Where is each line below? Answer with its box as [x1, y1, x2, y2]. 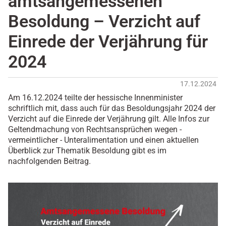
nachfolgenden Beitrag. [8, 156, 91, 166]
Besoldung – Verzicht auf [8, 12, 200, 32]
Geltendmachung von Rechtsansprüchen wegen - [8, 125, 182, 135]
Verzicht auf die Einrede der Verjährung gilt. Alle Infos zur [8, 114, 209, 124]
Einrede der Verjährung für [8, 32, 208, 52]
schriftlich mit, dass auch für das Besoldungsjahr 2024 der [8, 103, 215, 114]
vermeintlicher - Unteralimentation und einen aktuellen [8, 135, 199, 145]
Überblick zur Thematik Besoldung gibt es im [8, 146, 166, 156]
